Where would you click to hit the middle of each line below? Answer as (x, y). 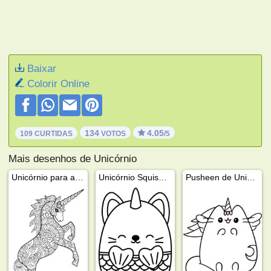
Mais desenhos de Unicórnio (73, 158)
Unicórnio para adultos (80, 177)
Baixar (42, 68)
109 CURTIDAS (47, 133)
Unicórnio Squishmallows (163, 177)
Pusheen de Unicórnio (251, 177)
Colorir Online (59, 83)
